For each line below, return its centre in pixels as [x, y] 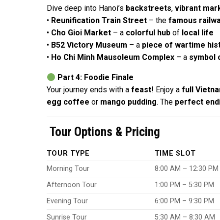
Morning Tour [68, 168]
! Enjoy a [166, 90]
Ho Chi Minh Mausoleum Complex [112, 57]
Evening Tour [67, 201]
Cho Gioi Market [81, 33]
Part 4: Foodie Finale [95, 78]
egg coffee [68, 102]
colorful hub [148, 33]
